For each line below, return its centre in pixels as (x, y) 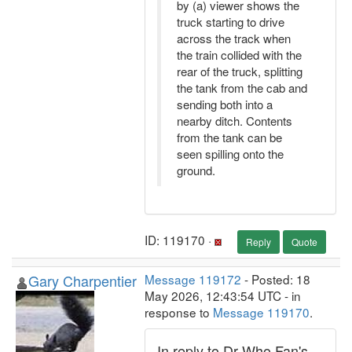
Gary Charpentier (82, 280)
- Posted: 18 (276, 279)
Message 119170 (261, 312)
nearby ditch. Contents (235, 121)
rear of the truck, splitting (240, 71)
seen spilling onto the (230, 154)
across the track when (234, 38)
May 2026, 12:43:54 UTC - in (223, 295)
